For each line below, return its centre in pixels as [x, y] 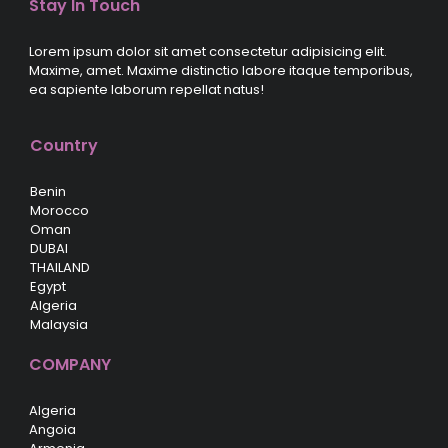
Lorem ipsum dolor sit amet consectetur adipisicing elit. [208, 51]
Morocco [59, 210]
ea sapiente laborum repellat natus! [146, 89]
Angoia [52, 429]
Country [64, 145]
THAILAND [60, 267]
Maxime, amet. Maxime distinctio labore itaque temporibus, [221, 70]
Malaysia [59, 324]
